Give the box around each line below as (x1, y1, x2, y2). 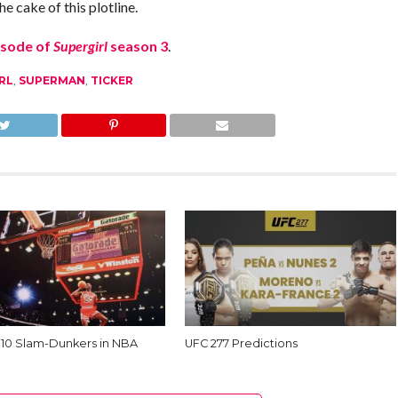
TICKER (90, 74, 133, 88)
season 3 (107, 37, 168, 55)
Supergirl (52, 37, 107, 55)
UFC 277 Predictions (185, 337, 298, 351)
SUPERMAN (18, 74, 85, 88)
